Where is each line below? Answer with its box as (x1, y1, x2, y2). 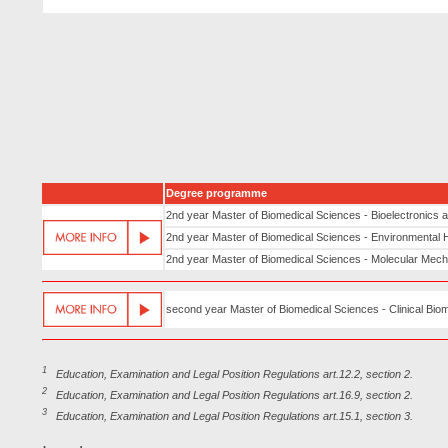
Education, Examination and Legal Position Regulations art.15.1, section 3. (47, 409, 413, 422)
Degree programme (166, 187, 267, 199)
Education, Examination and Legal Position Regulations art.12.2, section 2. (47, 367, 413, 380)
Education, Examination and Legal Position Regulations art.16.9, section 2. (47, 388, 413, 401)
